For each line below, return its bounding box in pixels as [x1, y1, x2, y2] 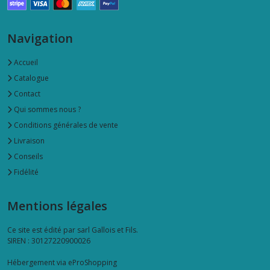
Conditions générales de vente [12, 120, 118, 131]
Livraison [12, 136, 45, 146]
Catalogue [12, 73, 49, 84]
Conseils [12, 151, 43, 162]
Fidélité [12, 167, 39, 178]
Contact [12, 89, 40, 99]
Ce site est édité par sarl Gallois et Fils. [7, 225, 138, 236]
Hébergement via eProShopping [7, 257, 117, 268]
